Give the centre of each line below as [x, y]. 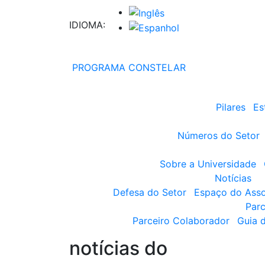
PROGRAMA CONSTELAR [127, 68]
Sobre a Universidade [208, 164]
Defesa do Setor [149, 193]
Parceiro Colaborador [181, 221]
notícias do [118, 248]
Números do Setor [218, 136]
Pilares [230, 107]
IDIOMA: [87, 25]
